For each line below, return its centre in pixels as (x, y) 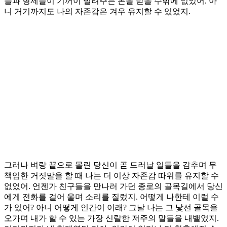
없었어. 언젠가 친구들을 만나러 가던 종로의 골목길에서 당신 (113, 186)
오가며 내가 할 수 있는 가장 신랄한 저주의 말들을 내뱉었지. (111, 218)
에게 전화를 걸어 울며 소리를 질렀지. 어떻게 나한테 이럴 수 (111, 197)
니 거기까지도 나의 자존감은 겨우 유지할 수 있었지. (97, 12)
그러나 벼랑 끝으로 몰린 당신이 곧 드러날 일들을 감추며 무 (110, 165)
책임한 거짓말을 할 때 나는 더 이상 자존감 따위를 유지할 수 (111, 176)
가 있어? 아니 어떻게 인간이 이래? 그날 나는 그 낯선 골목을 (111, 208)
